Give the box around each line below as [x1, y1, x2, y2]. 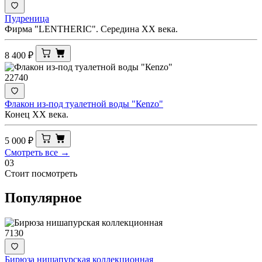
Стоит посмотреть [5, 168, 77, 178]
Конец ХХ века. [5, 109, 68, 119]
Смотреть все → [5, 147, 70, 157]
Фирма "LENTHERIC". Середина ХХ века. [5, 23, 178, 34]
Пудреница [5, 13, 49, 23]
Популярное [5, 190, 82, 206]
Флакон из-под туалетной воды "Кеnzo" [5, 98, 163, 109]
